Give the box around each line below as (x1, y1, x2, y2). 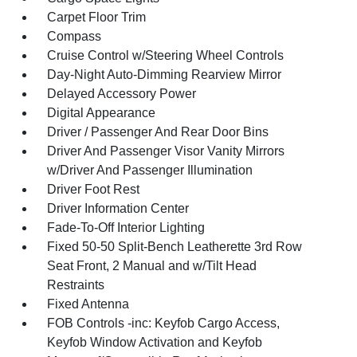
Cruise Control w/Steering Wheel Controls (47, 49, 284, 62)
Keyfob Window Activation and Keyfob (47, 335, 263, 349)
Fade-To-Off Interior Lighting (47, 221, 206, 234)
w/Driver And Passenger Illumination (47, 163, 253, 177)
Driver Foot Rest (47, 182, 140, 196)
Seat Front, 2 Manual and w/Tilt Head (47, 259, 257, 273)
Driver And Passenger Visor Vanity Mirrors (47, 144, 285, 158)
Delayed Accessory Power (47, 87, 197, 100)
